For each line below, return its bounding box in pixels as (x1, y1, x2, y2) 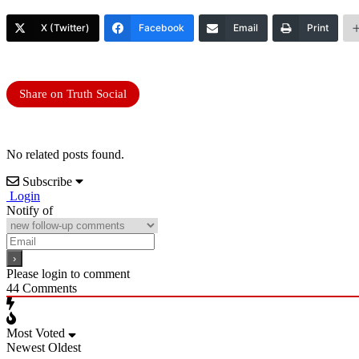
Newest (6, 340, 45, 354)
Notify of (6, 203, 53, 217)
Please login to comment (6, 266, 130, 280)
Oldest (48, 340, 81, 354)
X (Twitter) (41, 21, 90, 34)
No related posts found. (6, 147, 124, 161)
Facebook (139, 21, 184, 34)
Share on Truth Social (19, 87, 127, 100)
